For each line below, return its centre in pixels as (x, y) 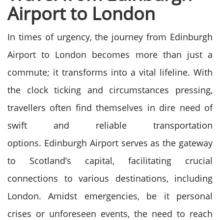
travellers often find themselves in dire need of (110, 108)
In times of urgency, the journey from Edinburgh (110, 37)
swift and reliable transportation (110, 125)
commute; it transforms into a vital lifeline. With (110, 72)
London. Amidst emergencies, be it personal (110, 196)
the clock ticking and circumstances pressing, (110, 90)
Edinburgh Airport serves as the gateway (128, 143)
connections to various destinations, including (110, 178)
